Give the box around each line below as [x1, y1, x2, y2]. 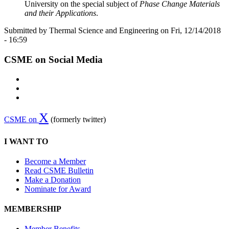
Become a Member [25, 156, 86, 166]
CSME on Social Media [4, 54, 103, 65]
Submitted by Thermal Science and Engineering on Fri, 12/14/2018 [4, 26, 221, 35]
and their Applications [25, 8, 96, 17]
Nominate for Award [25, 184, 91, 193]
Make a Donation [25, 175, 81, 184]
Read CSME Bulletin [25, 166, 94, 175]
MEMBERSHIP [4, 204, 61, 214]
